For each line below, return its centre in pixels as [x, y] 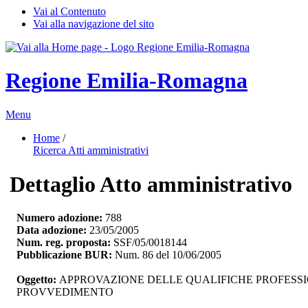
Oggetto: [38, 280]
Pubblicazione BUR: [64, 255]
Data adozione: [52, 230]
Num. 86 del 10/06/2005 [167, 255]
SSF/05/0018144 [149, 243]
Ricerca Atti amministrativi [91, 150]
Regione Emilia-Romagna [126, 81]
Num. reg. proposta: [64, 243]
